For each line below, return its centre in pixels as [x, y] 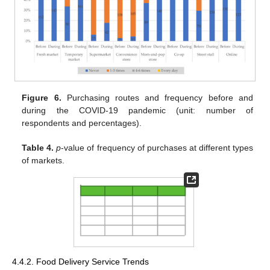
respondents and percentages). [82, 123]
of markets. [43, 161]
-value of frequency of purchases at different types [157, 148]
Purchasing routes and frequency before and [157, 98]
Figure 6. [42, 98]
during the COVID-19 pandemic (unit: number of [137, 111]
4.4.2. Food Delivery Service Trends [80, 261]
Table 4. [38, 148]
